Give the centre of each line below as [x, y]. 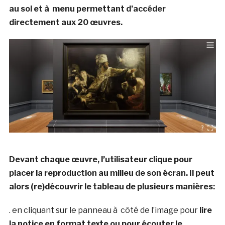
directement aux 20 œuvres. [66, 22]
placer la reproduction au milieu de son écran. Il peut [111, 173]
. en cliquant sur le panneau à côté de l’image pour [104, 210]
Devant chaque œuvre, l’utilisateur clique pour [100, 159]
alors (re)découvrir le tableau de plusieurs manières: [112, 186]
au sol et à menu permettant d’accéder [87, 9]
